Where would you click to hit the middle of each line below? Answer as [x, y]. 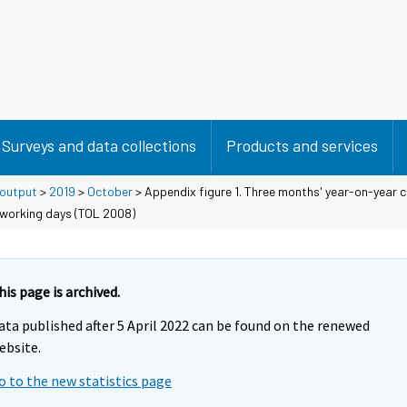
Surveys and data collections [99, 145]
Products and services [302, 145]
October [110, 191]
